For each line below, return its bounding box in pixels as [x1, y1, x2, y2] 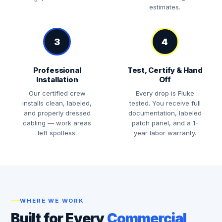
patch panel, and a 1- [131, 119, 198, 127]
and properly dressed [23, 109, 91, 117]
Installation [36, 75, 78, 84]
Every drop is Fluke [135, 89, 194, 97]
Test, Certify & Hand [127, 65, 203, 75]
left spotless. [37, 129, 77, 137]
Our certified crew [28, 89, 86, 97]
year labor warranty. [133, 129, 196, 137]
